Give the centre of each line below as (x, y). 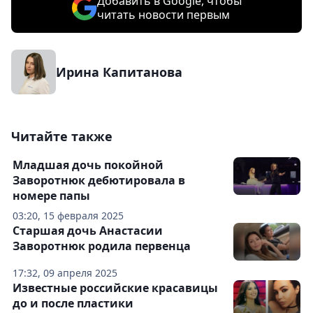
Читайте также (62, 137)
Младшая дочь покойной (88, 165)
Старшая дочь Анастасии (88, 231)
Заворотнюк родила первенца (102, 246)
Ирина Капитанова (119, 72)
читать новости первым (163, 15)
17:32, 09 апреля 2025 (65, 273)
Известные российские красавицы (115, 288)
